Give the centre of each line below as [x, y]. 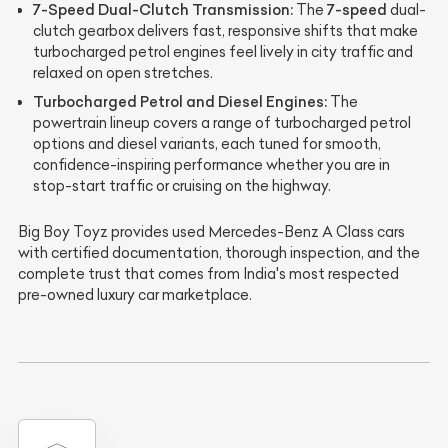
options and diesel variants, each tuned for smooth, [207, 144]
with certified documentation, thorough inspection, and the [219, 253]
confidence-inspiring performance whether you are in [211, 165]
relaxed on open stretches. [123, 73]
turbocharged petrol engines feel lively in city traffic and [223, 52]
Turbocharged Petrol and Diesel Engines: [180, 102]
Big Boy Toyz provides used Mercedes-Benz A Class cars [211, 232]
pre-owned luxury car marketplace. [135, 295]
